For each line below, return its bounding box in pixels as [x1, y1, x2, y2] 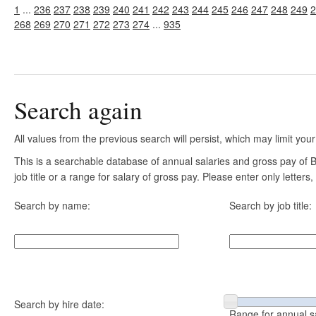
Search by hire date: [14, 297, 104, 311]
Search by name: [14, 198, 90, 212]
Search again [14, 93, 142, 126]
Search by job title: [229, 198, 312, 212]
